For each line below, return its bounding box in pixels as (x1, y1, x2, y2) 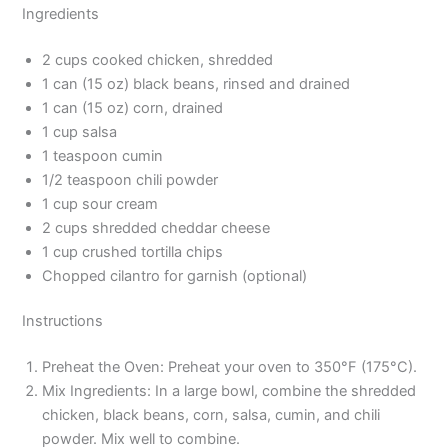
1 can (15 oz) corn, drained (42, 98, 224, 117)
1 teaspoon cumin (42, 146, 164, 165)
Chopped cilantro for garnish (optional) (42, 266, 308, 285)
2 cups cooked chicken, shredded (42, 50, 274, 69)
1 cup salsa (42, 122, 118, 141)
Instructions (22, 312, 104, 331)
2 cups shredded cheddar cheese (42, 218, 271, 237)
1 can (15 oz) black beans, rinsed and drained (42, 74, 351, 93)
